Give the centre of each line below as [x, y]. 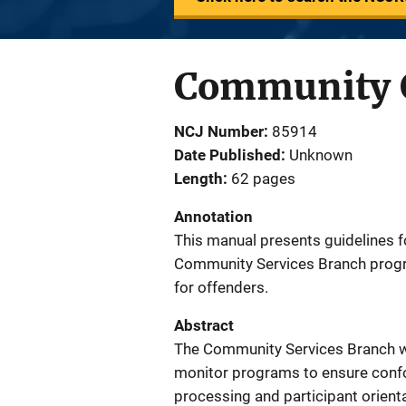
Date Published [227, 155]
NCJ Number [219, 131]
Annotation [213, 217]
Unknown [321, 155]
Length [198, 179]
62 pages [263, 179]
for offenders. [221, 287]
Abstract [204, 325]
